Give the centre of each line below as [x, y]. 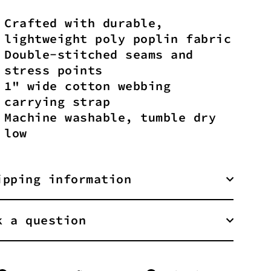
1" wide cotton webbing [87, 85]
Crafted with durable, [84, 22]
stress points [54, 70]
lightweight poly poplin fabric [118, 38]
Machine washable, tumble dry [110, 117]
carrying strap [57, 101]
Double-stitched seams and [99, 54]
